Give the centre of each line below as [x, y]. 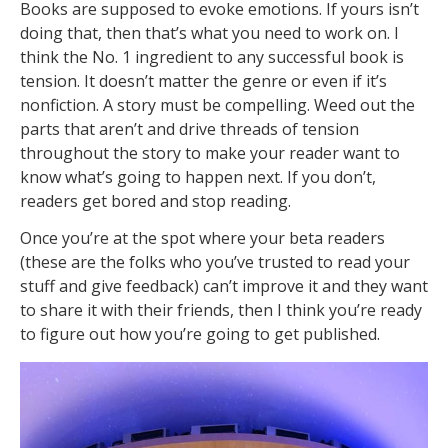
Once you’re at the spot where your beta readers [202, 238]
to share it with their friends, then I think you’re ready [221, 310]
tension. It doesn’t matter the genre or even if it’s [203, 81]
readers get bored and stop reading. [155, 201]
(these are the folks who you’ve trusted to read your [215, 262]
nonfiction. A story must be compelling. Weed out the [217, 105]
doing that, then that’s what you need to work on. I [209, 33]
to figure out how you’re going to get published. [200, 334]
